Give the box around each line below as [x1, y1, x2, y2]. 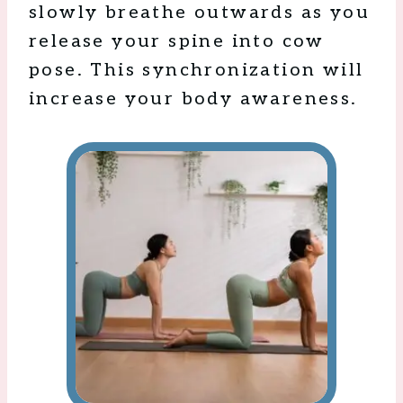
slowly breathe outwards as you [29, 2, 370, 24]
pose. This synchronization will [29, 59, 364, 82]
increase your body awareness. [29, 88, 358, 111]
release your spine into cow [29, 31, 325, 53]
